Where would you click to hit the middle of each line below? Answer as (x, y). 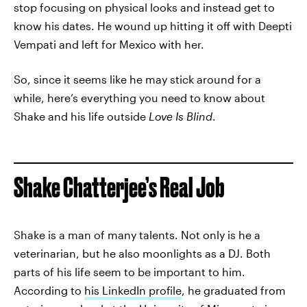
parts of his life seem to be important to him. (130, 272)
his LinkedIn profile (133, 290)
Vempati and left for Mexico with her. (109, 44)
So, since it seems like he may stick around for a (137, 79)
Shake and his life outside (81, 116)
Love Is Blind (181, 116)
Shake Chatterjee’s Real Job (119, 187)
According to (49, 290)
